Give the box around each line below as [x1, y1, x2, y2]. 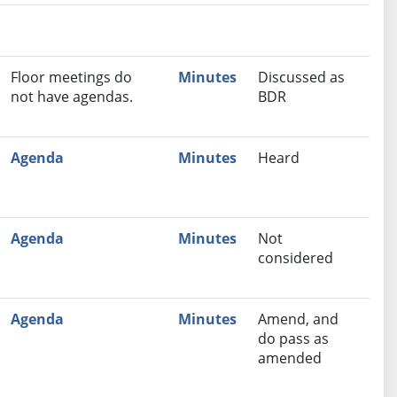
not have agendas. [10, 87, 133, 107]
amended [257, 348, 322, 369]
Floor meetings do [10, 67, 132, 88]
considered [257, 248, 333, 269]
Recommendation [62, 66, 190, 87]
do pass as [257, 329, 329, 349]
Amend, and [257, 309, 339, 330]
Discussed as [257, 67, 345, 88]
